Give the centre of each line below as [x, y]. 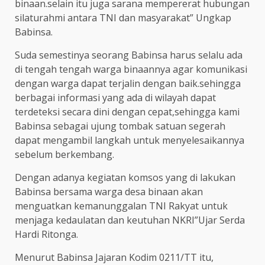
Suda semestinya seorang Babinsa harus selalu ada [129, 55]
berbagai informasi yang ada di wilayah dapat [115, 97]
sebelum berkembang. [64, 154]
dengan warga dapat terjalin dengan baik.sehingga [128, 83]
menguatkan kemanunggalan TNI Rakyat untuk [121, 206]
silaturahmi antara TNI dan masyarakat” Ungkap [123, 17]
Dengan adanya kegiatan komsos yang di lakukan [125, 177]
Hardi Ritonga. [46, 234]
